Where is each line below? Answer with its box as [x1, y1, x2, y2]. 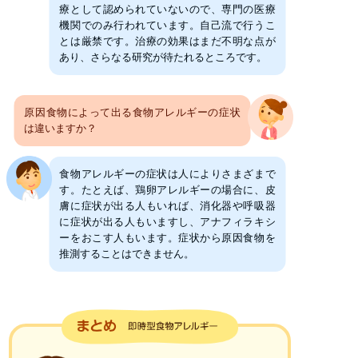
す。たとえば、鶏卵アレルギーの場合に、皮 [59, 184, 276, 197]
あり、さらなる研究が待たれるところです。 [59, 50, 268, 63]
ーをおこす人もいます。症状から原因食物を [59, 232, 276, 245]
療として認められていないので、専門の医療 [59, 2, 276, 15]
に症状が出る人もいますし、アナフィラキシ [59, 216, 276, 229]
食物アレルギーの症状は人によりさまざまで [59, 168, 276, 181]
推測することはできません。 [59, 248, 195, 261]
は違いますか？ [24, 122, 97, 135]
